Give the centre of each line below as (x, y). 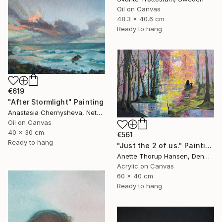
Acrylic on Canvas (145, 166)
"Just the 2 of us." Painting (209, 146)
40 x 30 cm (26, 133)
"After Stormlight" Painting (56, 102)
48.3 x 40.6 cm (141, 19)
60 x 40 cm (135, 176)
